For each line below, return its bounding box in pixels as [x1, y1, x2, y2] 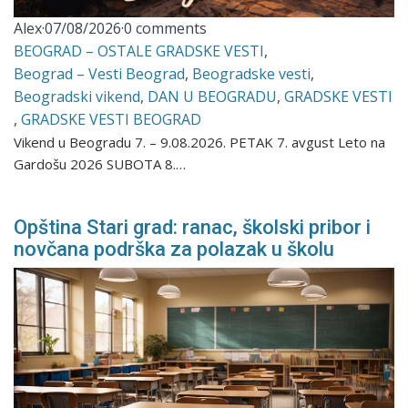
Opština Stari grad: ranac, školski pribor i [14, 216, 372, 240]
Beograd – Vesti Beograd [14, 64, 186, 85]
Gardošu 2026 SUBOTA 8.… [14, 155, 187, 174]
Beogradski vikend [14, 87, 141, 107]
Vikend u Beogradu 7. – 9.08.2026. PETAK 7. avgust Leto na [14, 133, 386, 152]
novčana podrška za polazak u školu [14, 238, 335, 261]
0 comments [124, 18, 208, 39]
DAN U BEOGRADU [148, 87, 278, 107]
